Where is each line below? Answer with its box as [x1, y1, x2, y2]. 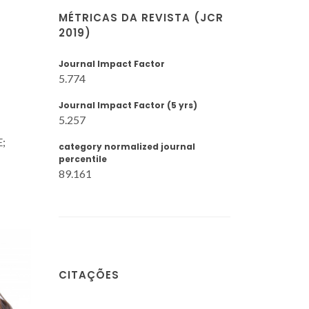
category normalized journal [59, 141, 195, 152]
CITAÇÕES [59, 267, 119, 282]
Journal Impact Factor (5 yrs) [59, 99, 197, 111]
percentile [59, 153, 107, 165]
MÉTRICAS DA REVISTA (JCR [59, 10, 223, 25]
